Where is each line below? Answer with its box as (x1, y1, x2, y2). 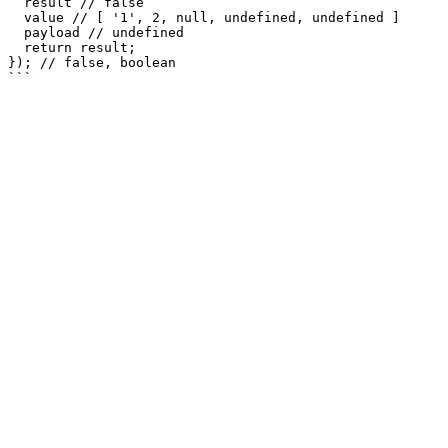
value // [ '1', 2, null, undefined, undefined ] (8, 10, 24, 25)
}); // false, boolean (8, 55, 176, 70)
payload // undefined (8, 25, 24, 40)
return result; (8, 40, 24, 55)
